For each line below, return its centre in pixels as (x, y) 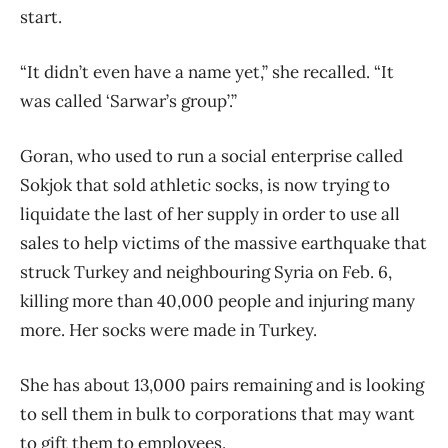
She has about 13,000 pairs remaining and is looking (222, 385)
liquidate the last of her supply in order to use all (210, 214)
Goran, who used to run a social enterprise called (211, 156)
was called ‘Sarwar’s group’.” (128, 101)
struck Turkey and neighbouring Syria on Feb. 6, (206, 272)
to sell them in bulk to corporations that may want (217, 414)
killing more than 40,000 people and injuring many (217, 301)
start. (41, 17)
